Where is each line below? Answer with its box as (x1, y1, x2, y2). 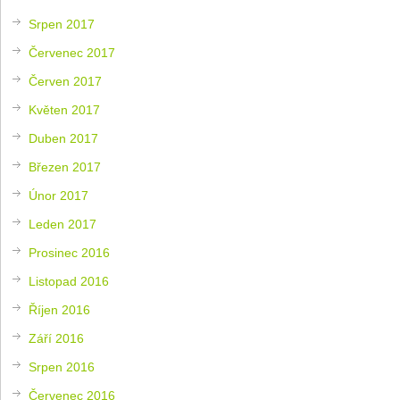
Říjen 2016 (29, 302, 91, 317)
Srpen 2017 (29, 16, 96, 31)
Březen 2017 (29, 159, 102, 174)
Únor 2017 (29, 187, 89, 203)
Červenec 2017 (29, 45, 116, 60)
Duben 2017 (29, 130, 99, 146)
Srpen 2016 (29, 359, 96, 374)
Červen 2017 (29, 73, 103, 88)
